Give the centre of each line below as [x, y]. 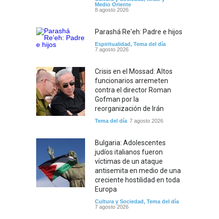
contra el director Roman [133, 90]
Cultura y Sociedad [119, 201]
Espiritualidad [113, 44]
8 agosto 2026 [112, 10]
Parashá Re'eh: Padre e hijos [139, 32]
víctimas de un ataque [129, 161]
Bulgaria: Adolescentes [130, 142]
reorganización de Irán [129, 108]
